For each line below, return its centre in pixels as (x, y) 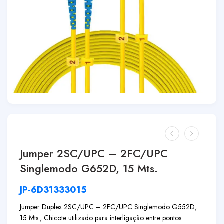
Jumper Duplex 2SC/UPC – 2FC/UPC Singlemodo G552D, (108, 207)
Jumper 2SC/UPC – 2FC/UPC (94, 154)
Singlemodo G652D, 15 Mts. (89, 169)
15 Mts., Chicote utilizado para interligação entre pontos (101, 218)
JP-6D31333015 (53, 190)
